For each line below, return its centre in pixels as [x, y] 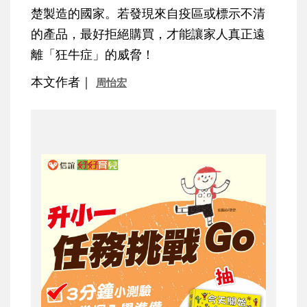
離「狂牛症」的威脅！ [93, 54]
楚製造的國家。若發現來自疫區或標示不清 [148, 13]
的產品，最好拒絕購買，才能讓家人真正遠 [148, 34]
